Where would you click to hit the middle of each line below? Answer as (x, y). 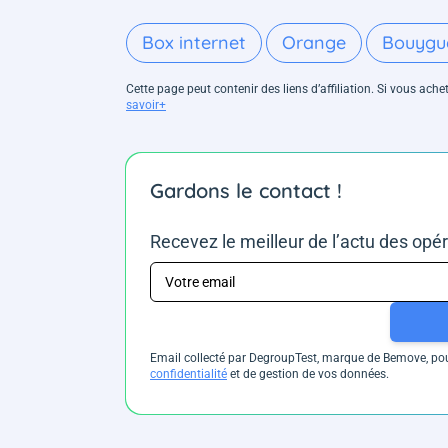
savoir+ (146, 104)
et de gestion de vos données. (308, 373)
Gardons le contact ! (246, 190)
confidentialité (188, 373)
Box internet (194, 42)
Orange (314, 42)
